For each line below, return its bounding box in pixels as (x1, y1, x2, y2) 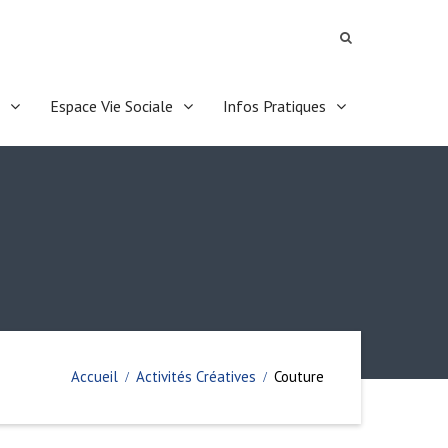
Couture (274, 367, 324, 386)
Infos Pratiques (223, 96, 326, 116)
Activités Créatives (136, 367, 256, 386)
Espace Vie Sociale (50, 96, 173, 116)
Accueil (71, 367, 118, 386)
